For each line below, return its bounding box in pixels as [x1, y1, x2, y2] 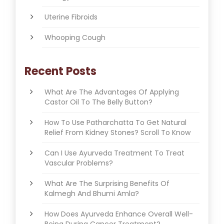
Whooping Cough [44, 32, 105, 43]
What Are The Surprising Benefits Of [44, 178, 169, 188]
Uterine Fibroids [44, 12, 97, 22]
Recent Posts [24, 63, 96, 79]
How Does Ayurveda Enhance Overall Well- [44, 208, 193, 219]
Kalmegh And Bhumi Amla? [44, 188, 139, 198]
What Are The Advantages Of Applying [44, 86, 179, 97]
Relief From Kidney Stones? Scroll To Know [44, 127, 190, 137]
